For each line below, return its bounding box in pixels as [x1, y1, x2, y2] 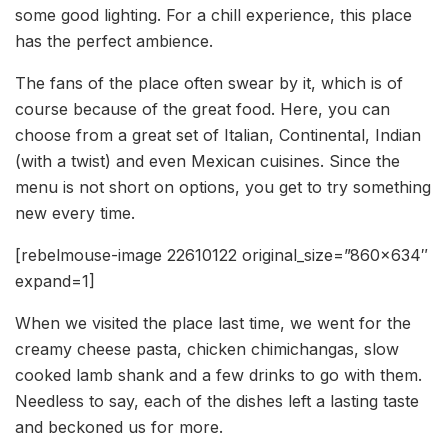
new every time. [15, 203, 135, 224]
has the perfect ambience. [15, 31, 213, 52]
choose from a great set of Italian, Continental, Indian [15, 125, 421, 146]
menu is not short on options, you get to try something [15, 177, 431, 198]
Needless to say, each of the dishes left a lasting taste [15, 391, 419, 412]
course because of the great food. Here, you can [15, 99, 390, 120]
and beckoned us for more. [15, 417, 223, 438]
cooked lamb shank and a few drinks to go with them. [15, 365, 422, 386]
